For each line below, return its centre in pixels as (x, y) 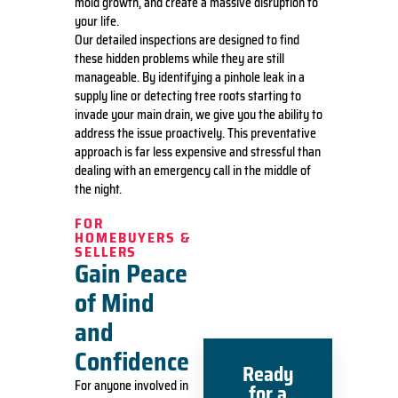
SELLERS (106, 251)
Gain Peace (131, 273)
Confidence (132, 361)
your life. (97, 21)
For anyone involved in (131, 385)
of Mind (115, 302)
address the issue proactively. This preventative (195, 133)
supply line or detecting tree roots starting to (188, 96)
